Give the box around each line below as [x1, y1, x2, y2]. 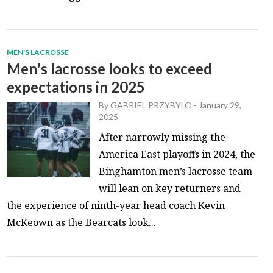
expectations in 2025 [7, 77, 146, 96]
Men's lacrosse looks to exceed [7, 59, 213, 77]
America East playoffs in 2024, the [99, 147, 256, 161]
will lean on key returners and [99, 181, 241, 195]
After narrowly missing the [99, 130, 226, 144]
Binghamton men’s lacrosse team [99, 164, 253, 178]
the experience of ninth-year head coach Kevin [7, 198, 225, 212]
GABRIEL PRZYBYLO [110, 99, 193, 110]
